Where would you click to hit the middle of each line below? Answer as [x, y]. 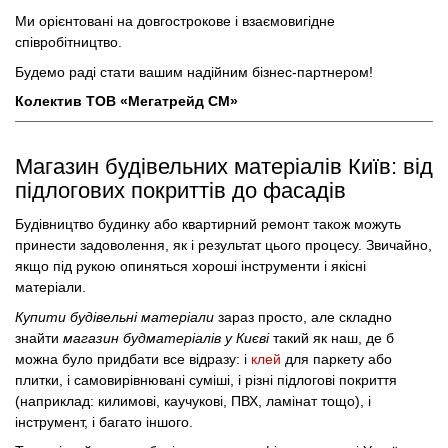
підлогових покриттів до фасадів [180, 191]
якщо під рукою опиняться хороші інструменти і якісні [190, 266]
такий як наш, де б [331, 337]
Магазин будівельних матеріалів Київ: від [224, 167]
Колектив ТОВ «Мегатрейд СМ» [126, 101]
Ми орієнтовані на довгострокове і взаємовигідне [175, 21]
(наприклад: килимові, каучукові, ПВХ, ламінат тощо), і [193, 400]
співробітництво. [68, 42]
